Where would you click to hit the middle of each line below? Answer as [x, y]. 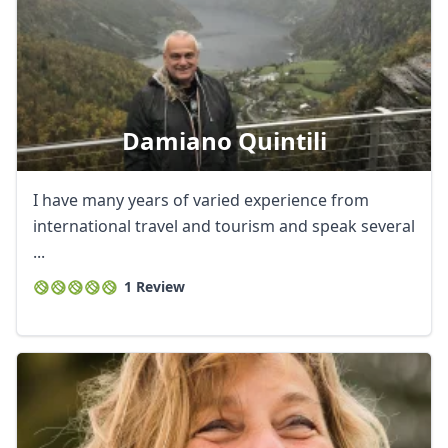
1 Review [154, 286]
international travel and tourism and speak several [224, 226]
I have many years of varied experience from [201, 200]
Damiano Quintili [224, 140]
